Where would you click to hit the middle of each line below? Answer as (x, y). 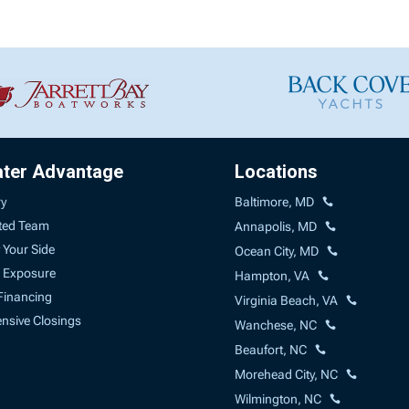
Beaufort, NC (271, 349)
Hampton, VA (273, 275)
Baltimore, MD (275, 201)
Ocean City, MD (277, 251)
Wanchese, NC (276, 325)
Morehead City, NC (287, 374)
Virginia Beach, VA (287, 300)
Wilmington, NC (278, 399)
